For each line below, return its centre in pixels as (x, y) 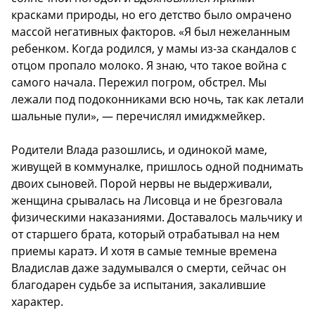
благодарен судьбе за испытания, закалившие (139, 285)
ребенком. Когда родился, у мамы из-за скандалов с (154, 49)
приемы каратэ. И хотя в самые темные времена (144, 251)
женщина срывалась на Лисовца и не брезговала (147, 201)
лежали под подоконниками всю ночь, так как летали (157, 99)
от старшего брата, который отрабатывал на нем (146, 234)
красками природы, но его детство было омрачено (152, 15)
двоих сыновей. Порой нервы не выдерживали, (142, 184)
